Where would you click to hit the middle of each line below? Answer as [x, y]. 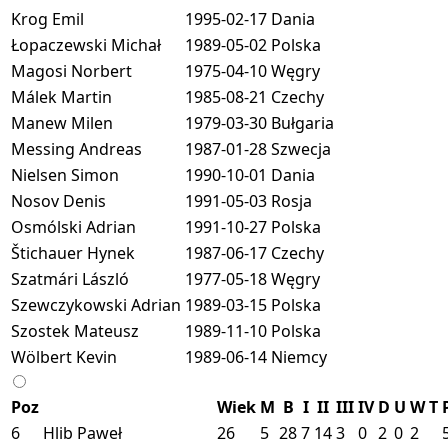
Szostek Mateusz [75, 330]
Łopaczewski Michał [86, 44]
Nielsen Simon [65, 174]
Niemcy [299, 356]
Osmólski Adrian [73, 226]
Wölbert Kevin [64, 356]
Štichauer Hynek [73, 252]
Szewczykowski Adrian [96, 304]
